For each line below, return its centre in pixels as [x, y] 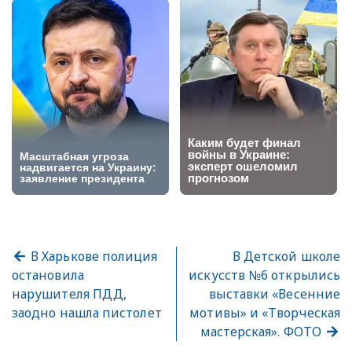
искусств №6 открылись [264, 275]
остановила [48, 275]
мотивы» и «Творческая [265, 313]
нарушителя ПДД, [70, 294]
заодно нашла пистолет [87, 313]
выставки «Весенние [274, 294]
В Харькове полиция [93, 257]
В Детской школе [286, 257]
